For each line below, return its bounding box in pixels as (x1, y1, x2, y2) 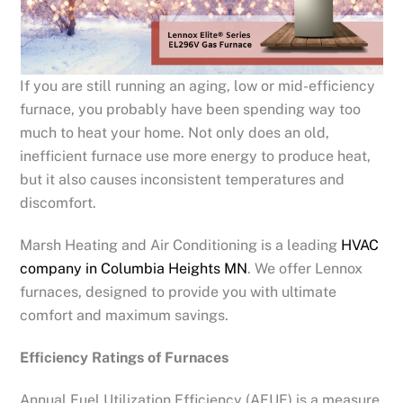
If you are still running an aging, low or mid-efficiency (20, 77, 376, 95)
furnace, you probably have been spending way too (20, 101, 362, 119)
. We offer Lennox (247, 260, 363, 278)
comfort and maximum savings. (20, 307, 229, 325)
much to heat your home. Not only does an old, (20, 124, 330, 142)
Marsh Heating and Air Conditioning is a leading (20, 237, 342, 255)
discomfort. (20, 194, 97, 212)
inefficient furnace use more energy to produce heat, (20, 148, 372, 166)
